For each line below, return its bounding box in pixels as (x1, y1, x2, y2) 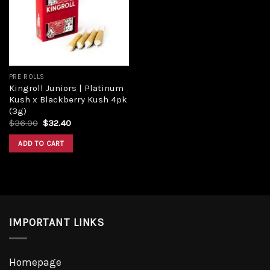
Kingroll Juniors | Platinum (8, 82, 124, 93)
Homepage (9, 256, 61, 268)
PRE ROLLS (8, 72, 45, 81)
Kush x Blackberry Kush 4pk (8, 93, 127, 105)
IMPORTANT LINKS (9, 216, 105, 228)
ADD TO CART (18, 139, 64, 148)
